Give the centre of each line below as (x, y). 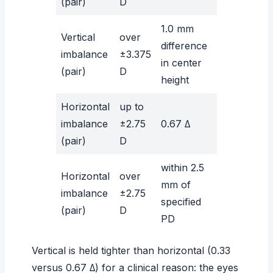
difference (184, 45)
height (175, 80)
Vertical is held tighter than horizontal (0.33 (131, 250)
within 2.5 (183, 167)
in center (181, 62)
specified (181, 201)
